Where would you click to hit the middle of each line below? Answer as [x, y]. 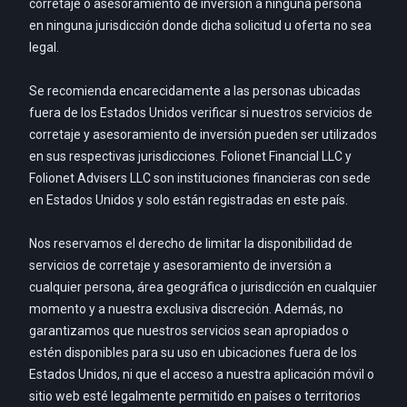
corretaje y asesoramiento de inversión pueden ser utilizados [203, 135]
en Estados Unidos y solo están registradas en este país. [189, 200]
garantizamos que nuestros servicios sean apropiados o [189, 331]
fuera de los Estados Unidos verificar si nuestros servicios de [201, 113]
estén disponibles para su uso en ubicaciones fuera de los [193, 353]
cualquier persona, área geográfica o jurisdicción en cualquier [203, 288]
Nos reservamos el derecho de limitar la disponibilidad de [191, 244]
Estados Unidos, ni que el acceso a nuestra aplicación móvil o [202, 375]
